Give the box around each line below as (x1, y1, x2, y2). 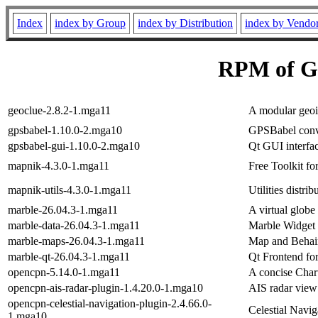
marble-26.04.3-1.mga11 (8, 203, 118, 216)
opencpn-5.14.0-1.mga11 (8, 265, 120, 278)
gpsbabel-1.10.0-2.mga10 (8, 124, 122, 136)
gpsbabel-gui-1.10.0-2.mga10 (8, 139, 140, 152)
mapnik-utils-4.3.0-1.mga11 (8, 183, 131, 196)
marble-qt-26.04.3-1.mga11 (8, 250, 130, 263)
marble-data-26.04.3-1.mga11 (8, 219, 140, 231)
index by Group (55, 17, 126, 29)
